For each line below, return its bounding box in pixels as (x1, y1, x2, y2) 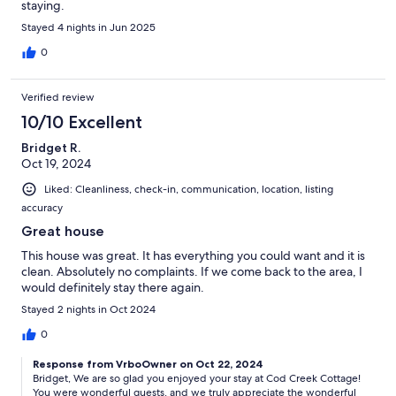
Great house (21, 223, 104, 240)
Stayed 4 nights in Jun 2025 (21, 20, 156, 35)
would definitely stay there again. (21, 279, 204, 296)
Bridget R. (21, 140, 80, 156)
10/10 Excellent (21, 111, 142, 133)
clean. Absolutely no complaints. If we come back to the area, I (21, 263, 362, 280)
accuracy (21, 201, 63, 216)
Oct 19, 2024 (21, 156, 91, 172)
